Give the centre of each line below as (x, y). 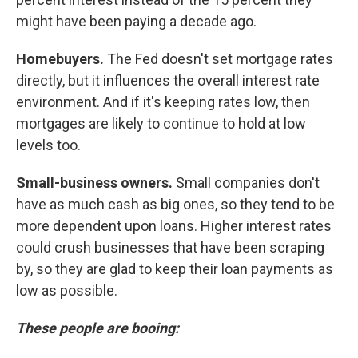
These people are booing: (97, 328)
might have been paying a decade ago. (136, 21)
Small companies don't (246, 183)
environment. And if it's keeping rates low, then (163, 102)
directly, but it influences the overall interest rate (168, 80)
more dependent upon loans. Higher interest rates (174, 226)
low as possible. (67, 290)
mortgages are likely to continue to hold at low (161, 123)
